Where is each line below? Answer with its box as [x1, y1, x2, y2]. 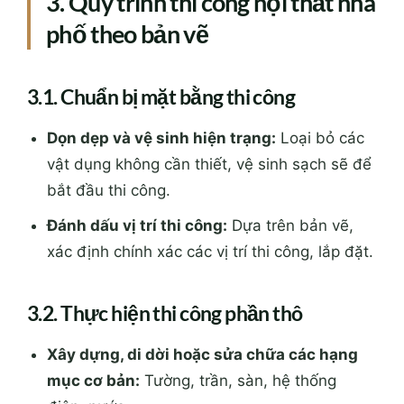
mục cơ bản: [47, 254, 141, 273]
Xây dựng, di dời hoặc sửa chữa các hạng [47, 228, 359, 247]
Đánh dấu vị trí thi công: [47, 99, 228, 118]
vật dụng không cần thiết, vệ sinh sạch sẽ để [47, 38, 372, 57]
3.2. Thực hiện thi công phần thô [27, 183, 303, 209]
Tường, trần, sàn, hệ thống [140, 254, 337, 273]
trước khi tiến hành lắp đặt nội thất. [47, 342, 316, 361]
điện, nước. [47, 280, 130, 299]
